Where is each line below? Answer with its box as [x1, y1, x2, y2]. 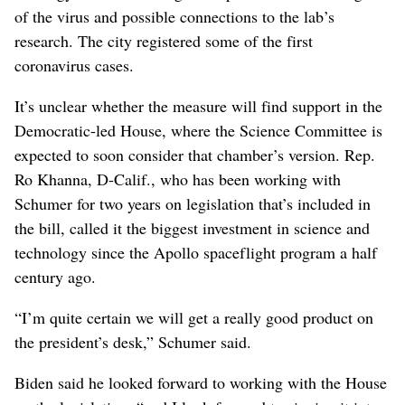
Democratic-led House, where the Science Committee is [14, 118, 382, 141]
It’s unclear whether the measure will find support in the [14, 94, 382, 117]
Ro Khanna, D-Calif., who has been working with [14, 167, 341, 190]
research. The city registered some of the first [14, 29, 313, 52]
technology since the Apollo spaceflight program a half [14, 240, 377, 263]
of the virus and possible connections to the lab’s [14, 5, 334, 27]
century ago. [14, 265, 96, 287]
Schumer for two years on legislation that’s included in [14, 192, 371, 214]
